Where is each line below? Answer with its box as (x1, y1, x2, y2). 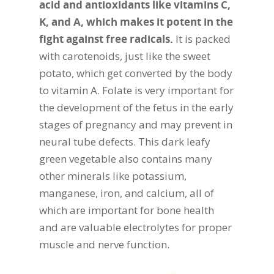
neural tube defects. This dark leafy (39, 135, 210, 149)
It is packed (173, 32, 231, 46)
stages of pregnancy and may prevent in (39, 117, 232, 132)
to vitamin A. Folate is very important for (39, 83, 234, 98)
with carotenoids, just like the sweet (39, 49, 210, 64)
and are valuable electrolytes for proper (39, 220, 232, 235)
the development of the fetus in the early (39, 100, 234, 115)
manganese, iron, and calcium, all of (39, 186, 214, 201)
